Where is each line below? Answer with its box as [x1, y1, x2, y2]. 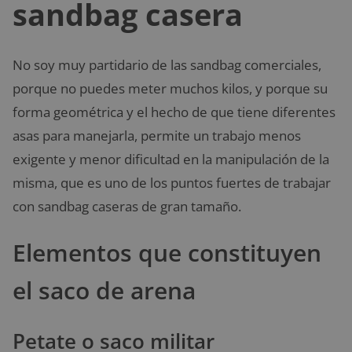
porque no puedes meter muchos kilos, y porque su [13, 79, 328, 98]
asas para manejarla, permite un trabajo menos [13, 126, 301, 145]
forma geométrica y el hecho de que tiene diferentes [13, 103, 335, 122]
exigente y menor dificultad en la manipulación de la [13, 150, 329, 169]
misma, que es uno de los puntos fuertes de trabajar [13, 174, 331, 192]
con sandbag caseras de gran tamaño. [13, 197, 241, 216]
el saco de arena [13, 274, 196, 307]
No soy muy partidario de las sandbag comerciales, [13, 56, 321, 75]
